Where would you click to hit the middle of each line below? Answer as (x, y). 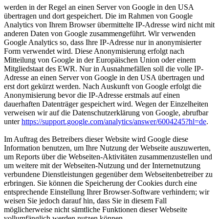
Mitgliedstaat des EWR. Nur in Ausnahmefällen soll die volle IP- (104, 69)
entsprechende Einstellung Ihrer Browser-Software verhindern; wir (107, 192)
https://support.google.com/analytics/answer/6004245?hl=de (114, 121)
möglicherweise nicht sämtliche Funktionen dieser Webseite (96, 209)
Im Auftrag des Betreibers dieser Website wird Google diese (96, 139)
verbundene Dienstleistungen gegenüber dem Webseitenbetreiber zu (108, 174)
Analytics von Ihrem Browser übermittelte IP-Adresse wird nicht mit (109, 25)
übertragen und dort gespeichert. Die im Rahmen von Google (98, 16)
